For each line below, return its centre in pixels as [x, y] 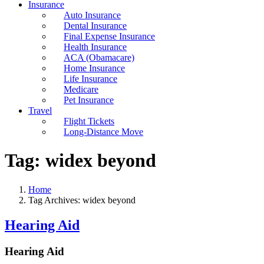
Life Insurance [90, 79]
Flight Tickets [89, 121]
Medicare [81, 89]
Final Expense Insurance [109, 36]
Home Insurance [94, 68]
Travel [40, 110]
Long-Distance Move [103, 132]
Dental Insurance [95, 26]
